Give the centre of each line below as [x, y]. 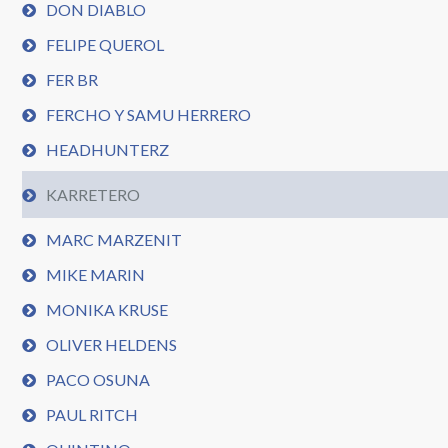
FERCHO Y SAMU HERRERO [149, 114]
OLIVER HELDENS [112, 344]
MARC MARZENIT [114, 239]
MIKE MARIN [96, 274]
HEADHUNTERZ [108, 149]
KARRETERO [93, 194]
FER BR [72, 79]
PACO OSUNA [98, 379]
